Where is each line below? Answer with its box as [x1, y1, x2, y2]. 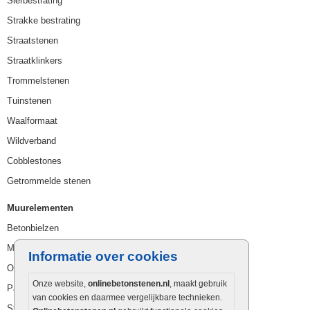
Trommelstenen [7, 75, 69, 86]
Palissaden [7, 282, 51, 293]
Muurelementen [7, 202, 73, 213]
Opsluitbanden [7, 262, 64, 273]
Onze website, [33, 278, 88, 289]
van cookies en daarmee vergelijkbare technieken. [33, 292, 222, 302]
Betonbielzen [7, 222, 59, 233]
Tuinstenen [7, 95, 51, 106]
